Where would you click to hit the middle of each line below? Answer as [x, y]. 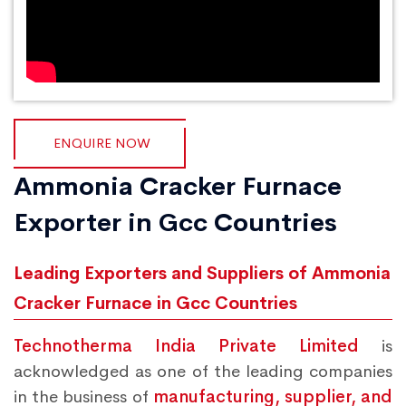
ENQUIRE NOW [101, 142]
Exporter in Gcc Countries [175, 222]
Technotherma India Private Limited [186, 346]
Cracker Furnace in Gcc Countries [155, 303]
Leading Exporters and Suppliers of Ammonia [202, 273]
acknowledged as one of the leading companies [203, 371]
